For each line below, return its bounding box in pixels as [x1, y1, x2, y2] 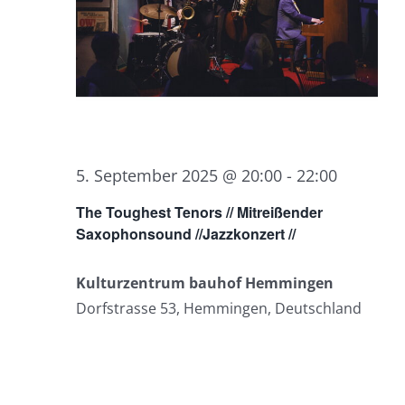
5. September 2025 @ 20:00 [76, 164, 282, 186]
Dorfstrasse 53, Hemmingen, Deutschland [76, 297, 362, 318]
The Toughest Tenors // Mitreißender [76, 201, 323, 222]
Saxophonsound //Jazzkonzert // [76, 222, 296, 244]
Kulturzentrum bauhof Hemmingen [76, 272, 334, 293]
